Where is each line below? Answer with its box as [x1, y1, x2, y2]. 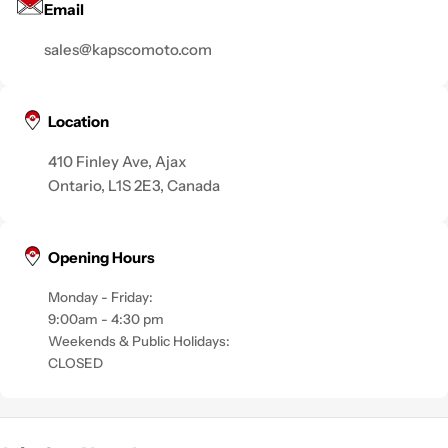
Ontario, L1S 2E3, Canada [48, 175, 220, 195]
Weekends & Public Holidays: [48, 332, 230, 349]
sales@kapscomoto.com [44, 39, 212, 59]
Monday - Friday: [48, 288, 153, 305]
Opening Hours [48, 247, 155, 267]
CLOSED [48, 354, 103, 371]
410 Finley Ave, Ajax [48, 151, 187, 171]
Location [48, 111, 109, 131]
